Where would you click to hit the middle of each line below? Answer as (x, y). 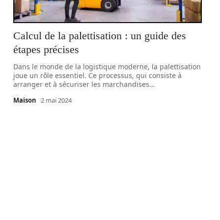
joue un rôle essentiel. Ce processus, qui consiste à (98, 75)
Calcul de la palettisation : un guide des (100, 36)
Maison (25, 100)
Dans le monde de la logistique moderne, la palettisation (107, 67)
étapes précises (46, 49)
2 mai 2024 (56, 100)
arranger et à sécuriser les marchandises (82, 84)
